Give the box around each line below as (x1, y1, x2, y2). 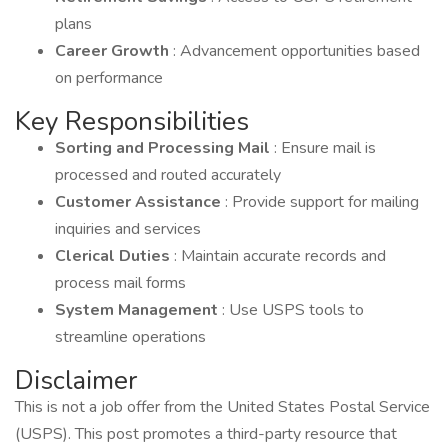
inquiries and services (55, 218, 201, 240)
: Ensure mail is (274, 137, 376, 159)
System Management (55, 299, 222, 321)
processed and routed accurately (55, 164, 281, 186)
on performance (55, 67, 163, 89)
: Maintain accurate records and (174, 245, 386, 267)
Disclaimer (15, 363, 137, 398)
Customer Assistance (55, 191, 225, 213)
